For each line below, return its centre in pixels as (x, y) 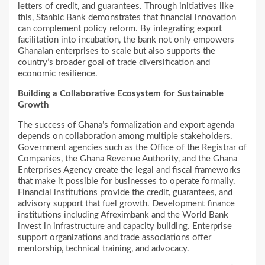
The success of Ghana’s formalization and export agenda (126, 125)
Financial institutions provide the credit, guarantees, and (125, 193)
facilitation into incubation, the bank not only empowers (126, 40)
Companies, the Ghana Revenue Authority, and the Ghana (127, 159)
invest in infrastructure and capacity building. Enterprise (125, 227)
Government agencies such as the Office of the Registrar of (132, 148)
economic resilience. (58, 74)
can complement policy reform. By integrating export (120, 29)
